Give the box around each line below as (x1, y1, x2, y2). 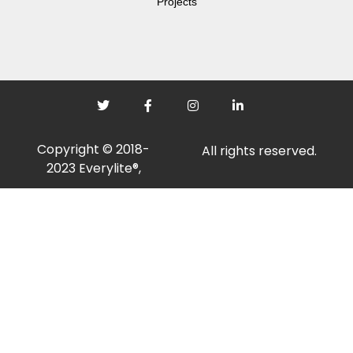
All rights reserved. (202, 141, 318, 160)
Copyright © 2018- (37, 139, 150, 158)
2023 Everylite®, (46, 158, 141, 177)
